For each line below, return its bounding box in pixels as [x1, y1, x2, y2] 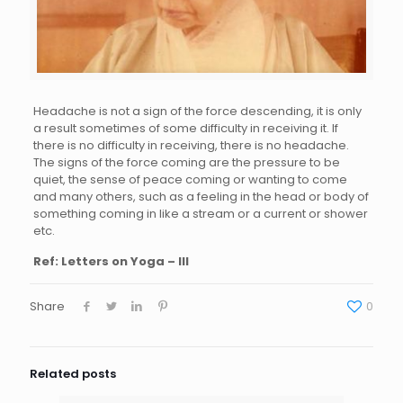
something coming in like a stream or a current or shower [32, 204, 368, 222]
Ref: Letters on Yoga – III [32, 252, 189, 270]
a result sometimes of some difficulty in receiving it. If [32, 119, 338, 137]
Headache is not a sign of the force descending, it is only [32, 102, 362, 120]
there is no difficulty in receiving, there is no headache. [32, 136, 349, 154]
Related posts [30, 364, 116, 382]
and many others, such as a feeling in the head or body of [32, 187, 369, 205]
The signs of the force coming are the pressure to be [32, 153, 340, 171]
